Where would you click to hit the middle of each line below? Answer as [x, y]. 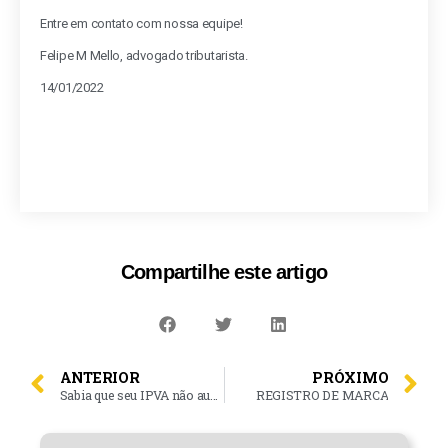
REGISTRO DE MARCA [322, 394]
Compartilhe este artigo [224, 272]
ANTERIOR [99, 377]
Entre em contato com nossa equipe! [141, 24]
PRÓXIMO [350, 377]
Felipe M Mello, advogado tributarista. [144, 56]
